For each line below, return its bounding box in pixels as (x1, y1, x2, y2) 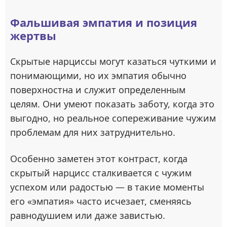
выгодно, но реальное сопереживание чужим (10, 111, 216, 124)
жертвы (10, 27, 56, 43)
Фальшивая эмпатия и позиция (10, 14, 197, 30)
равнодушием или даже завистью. (10, 209, 165, 221)
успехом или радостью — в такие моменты (10, 180, 204, 193)
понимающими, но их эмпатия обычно (10, 69, 186, 82)
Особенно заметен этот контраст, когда (10, 152, 187, 165)
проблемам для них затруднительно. (10, 126, 175, 138)
